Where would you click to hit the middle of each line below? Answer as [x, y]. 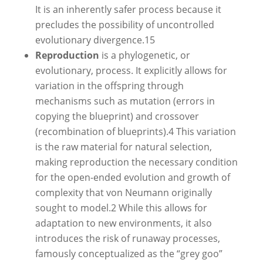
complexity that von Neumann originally [124, 192]
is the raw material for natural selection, [124, 146]
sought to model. [73, 208]
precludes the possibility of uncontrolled [125, 24]
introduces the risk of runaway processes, [128, 238]
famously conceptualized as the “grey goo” [129, 253]
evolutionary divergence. [90, 40]
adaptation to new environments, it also [124, 223]
